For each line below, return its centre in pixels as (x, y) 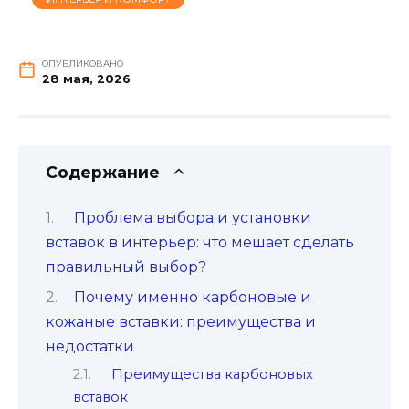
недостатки (90, 347)
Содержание (103, 173)
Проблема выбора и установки (192, 217)
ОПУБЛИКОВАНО (82, 64)
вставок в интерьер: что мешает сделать (200, 242)
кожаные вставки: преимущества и (181, 322)
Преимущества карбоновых (212, 374)
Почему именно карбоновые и (192, 298)
